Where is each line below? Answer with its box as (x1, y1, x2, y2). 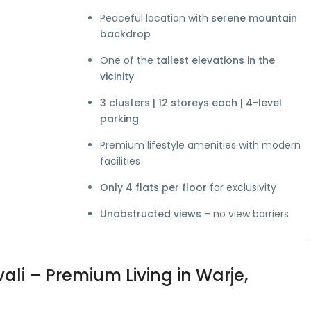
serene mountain (211, 11, 298, 26)
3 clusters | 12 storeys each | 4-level (100, 96, 283, 110)
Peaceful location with (100, 11, 212, 26)
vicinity (100, 69, 135, 84)
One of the (100, 53, 157, 68)
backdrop (100, 27, 151, 42)
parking (100, 112, 140, 126)
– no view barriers (201, 207, 289, 221)
